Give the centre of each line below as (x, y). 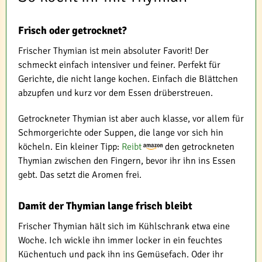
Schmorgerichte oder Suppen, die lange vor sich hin (121, 132)
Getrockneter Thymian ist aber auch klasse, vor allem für (131, 118)
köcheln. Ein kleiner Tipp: (70, 146)
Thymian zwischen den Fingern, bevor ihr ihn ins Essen (127, 161)
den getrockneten (199, 146)
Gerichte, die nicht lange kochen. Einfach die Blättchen (128, 79)
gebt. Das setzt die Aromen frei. (80, 175)
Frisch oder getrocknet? (73, 30)
